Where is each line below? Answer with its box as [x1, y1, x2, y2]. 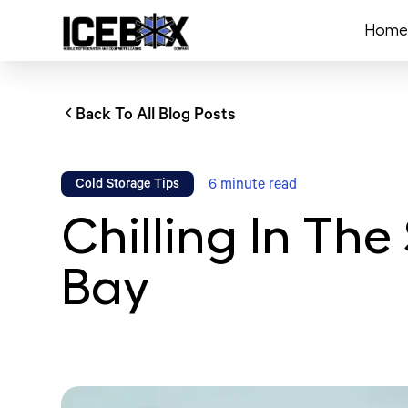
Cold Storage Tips [76, 178, 180, 193]
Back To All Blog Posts [76, 107, 237, 126]
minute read [217, 178, 298, 194]
